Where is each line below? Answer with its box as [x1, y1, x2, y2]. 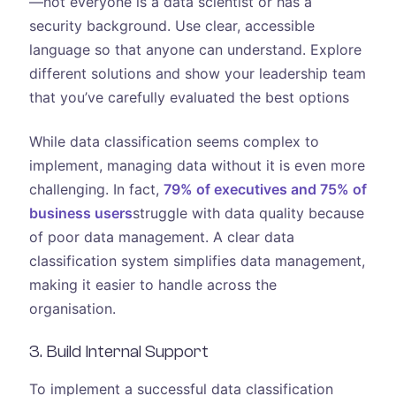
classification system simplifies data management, [28, 251, 365, 270]
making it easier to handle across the [28, 275, 277, 293]
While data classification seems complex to [28, 132, 319, 150]
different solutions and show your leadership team [28, 65, 366, 83]
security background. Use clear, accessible [28, 17, 315, 35]
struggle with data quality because [132, 203, 364, 222]
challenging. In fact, [28, 179, 164, 198]
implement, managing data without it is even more [28, 156, 365, 174]
